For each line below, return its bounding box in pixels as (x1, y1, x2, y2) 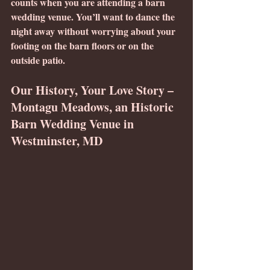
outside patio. (11, 53, 65, 67)
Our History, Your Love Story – (11, 81, 177, 99)
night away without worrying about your (11, 24, 178, 39)
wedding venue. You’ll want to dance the (11, 10, 177, 24)
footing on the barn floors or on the (11, 39, 156, 53)
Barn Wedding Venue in (11, 115, 137, 133)
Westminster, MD (11, 132, 102, 150)
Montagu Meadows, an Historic (11, 98, 177, 116)
